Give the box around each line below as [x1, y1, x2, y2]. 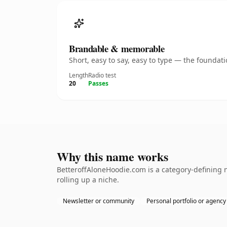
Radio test [88, 71, 116, 80]
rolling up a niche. [57, 175, 119, 184]
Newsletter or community [63, 197, 134, 205]
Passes [88, 79, 108, 88]
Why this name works [57, 147, 168, 165]
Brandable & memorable [69, 42, 165, 55]
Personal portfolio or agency [146, 197, 226, 205]
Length [69, 71, 88, 80]
